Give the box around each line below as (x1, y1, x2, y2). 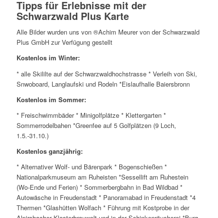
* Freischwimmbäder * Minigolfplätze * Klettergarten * (16, 110, 166, 120)
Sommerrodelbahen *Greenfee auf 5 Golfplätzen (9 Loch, (16, 120, 176, 130)
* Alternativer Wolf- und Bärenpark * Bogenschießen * (16, 162, 167, 171)
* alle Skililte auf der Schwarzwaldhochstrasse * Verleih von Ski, (16, 69, 197, 78)
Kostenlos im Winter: (16, 53, 80, 63)
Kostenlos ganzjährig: (16, 146, 83, 156)
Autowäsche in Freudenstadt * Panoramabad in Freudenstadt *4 (16, 192, 196, 202)
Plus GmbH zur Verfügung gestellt (16, 37, 112, 47)
